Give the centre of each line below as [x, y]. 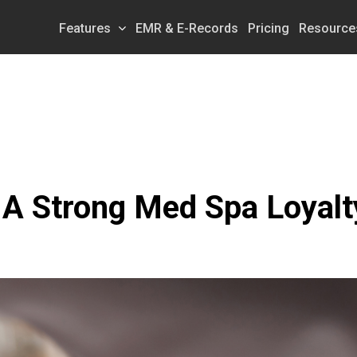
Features [85, 28]
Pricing [269, 28]
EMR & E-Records [187, 28]
